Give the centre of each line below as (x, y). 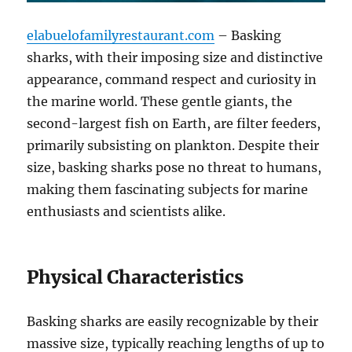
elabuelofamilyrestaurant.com (121, 36)
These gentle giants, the (217, 102)
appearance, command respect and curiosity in (172, 80)
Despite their (279, 146)
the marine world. (84, 102)
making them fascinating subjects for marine (168, 190)
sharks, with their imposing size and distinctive (175, 58)
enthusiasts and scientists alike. (126, 212)
